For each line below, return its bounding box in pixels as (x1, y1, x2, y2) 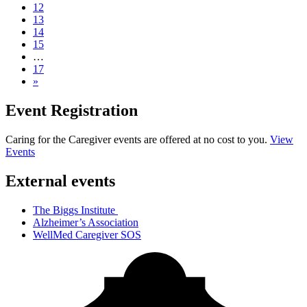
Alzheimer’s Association (33, 216, 138, 228)
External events (5, 171, 115, 190)
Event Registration (5, 101, 138, 119)
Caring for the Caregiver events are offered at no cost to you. (5, 133, 270, 145)
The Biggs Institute (33, 204, 118, 216)
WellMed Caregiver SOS (33, 228, 141, 241)
